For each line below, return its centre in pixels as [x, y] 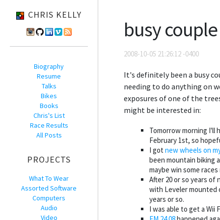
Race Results [49, 125]
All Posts [49, 135]
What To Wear [49, 178]
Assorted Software [49, 188]
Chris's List [49, 115]
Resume [49, 76]
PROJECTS [49, 159]
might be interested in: [162, 110]
